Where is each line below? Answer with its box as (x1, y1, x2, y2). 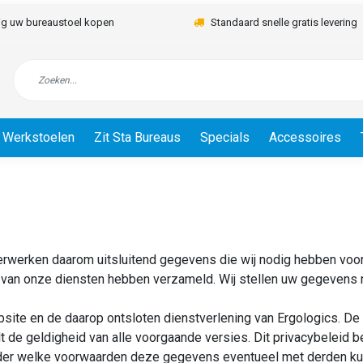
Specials (200, 130, 250, 145)
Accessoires (269, 130, 341, 145)
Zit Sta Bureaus (94, 130, 181, 145)
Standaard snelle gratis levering (211, 16, 357, 28)
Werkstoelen (2, 130, 75, 145)
